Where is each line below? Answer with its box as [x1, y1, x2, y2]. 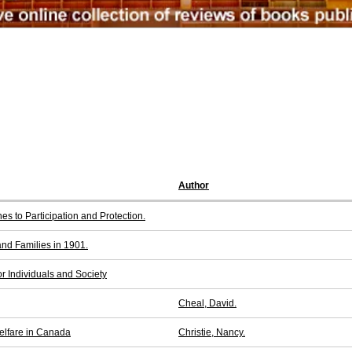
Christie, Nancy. [178, 327, 245, 339]
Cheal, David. [178, 298, 236, 310]
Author [178, 180, 209, 192]
